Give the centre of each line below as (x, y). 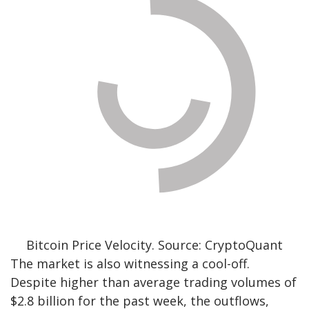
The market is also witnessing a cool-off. (130, 264)
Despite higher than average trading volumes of (153, 282)
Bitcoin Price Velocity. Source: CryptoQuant (154, 245)
